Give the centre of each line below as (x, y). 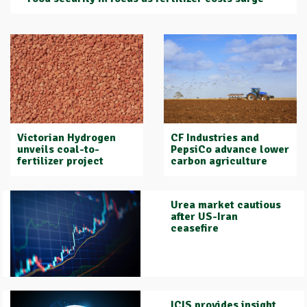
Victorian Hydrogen (66, 137)
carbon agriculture (219, 161)
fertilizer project (60, 161)
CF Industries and (215, 137)
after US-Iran (204, 216)
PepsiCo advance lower (230, 149)
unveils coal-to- (58, 149)
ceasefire (195, 228)
